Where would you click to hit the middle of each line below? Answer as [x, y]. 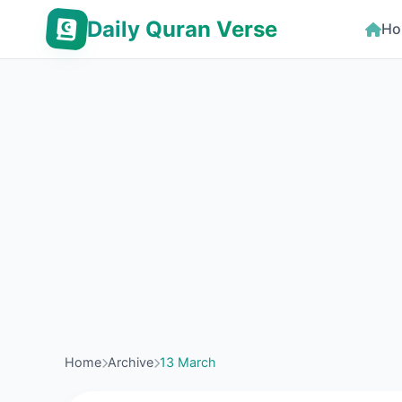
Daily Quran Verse [182, 29]
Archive [131, 362]
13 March [188, 362]
